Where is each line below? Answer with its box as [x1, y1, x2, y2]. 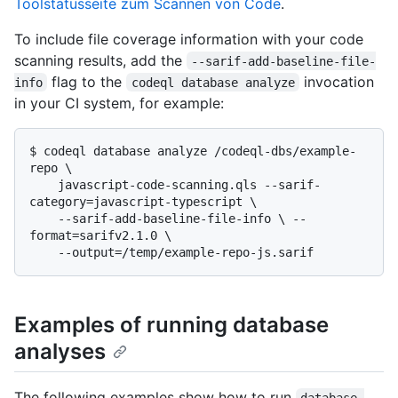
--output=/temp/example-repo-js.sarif [58, 244, 314, 259]
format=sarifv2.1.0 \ [29, 227, 171, 243]
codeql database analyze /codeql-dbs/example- [44, 143, 356, 158]
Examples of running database [14, 311, 329, 338]
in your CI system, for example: [14, 93, 224, 112]
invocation [299, 72, 379, 91]
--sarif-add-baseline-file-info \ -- [29, 211, 58, 226]
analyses [14, 338, 106, 364]
